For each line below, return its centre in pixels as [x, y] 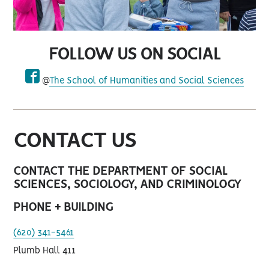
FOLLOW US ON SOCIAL [134, 54]
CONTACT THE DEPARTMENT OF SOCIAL [121, 171]
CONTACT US [75, 141]
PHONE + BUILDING [63, 207]
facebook [43, 88]
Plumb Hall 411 [45, 251]
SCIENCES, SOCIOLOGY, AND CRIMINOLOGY [128, 184]
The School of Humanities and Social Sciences [147, 81]
